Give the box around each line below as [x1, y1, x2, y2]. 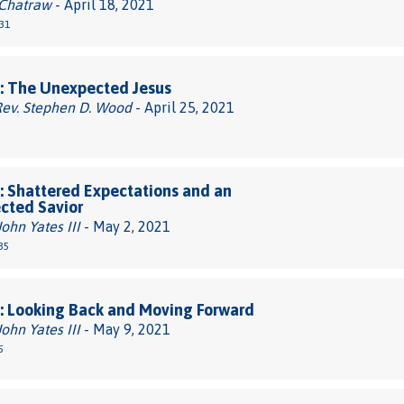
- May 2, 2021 [80, 218, 170, 234]
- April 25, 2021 [132, 99, 234, 115]
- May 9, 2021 [80, 321, 170, 337]
